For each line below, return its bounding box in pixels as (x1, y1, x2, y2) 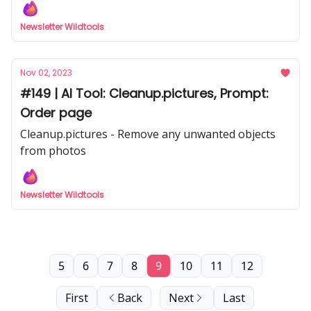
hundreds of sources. (20, 8, 130, 24)
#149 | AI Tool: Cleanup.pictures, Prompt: (20, 85, 269, 102)
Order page (20, 104, 92, 121)
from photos (20, 143, 86, 158)
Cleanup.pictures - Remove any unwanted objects (20, 126, 276, 142)
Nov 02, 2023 (20, 67, 72, 78)
